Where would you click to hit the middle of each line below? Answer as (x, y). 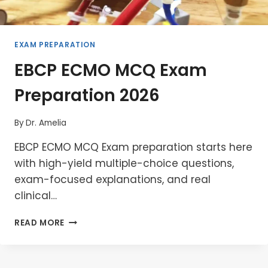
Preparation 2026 (87, 96)
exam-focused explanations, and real (112, 179)
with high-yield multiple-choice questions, (124, 163)
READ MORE (40, 223)
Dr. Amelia (46, 123)
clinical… (36, 195)
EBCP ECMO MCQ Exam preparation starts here (133, 147)
